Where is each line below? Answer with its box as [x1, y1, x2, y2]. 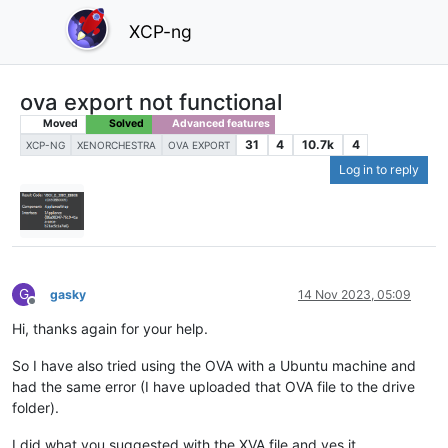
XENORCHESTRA [77, 139, 156, 152]
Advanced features [169, 117, 270, 131]
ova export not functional [20, 88, 282, 115]
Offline [31, 300, 68, 316]
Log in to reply [339, 162, 419, 178]
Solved [108, 117, 144, 131]
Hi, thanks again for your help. [12, 319, 208, 337]
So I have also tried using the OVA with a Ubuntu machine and [12, 356, 416, 374]
